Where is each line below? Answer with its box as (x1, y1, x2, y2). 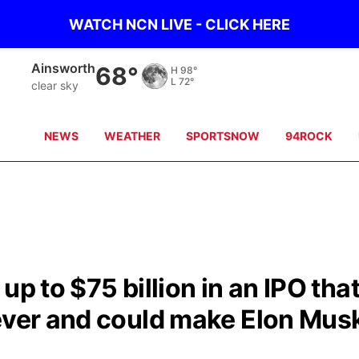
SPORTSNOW (186, 129, 260, 143)
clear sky (31, 78, 79, 92)
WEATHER (104, 129, 161, 143)
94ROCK (285, 129, 333, 143)
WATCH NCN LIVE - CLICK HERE (69, 15, 290, 33)
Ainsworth (31, 59, 96, 76)
